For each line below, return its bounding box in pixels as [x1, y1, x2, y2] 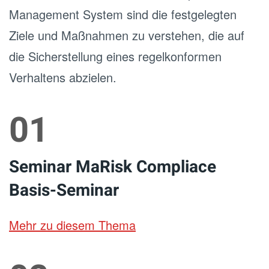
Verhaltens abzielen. [9, 68, 116, 86]
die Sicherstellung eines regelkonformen [9, 47, 222, 65]
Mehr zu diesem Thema [9, 216, 136, 234]
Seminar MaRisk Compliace [9, 155, 216, 180]
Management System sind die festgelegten [9, 5, 237, 23]
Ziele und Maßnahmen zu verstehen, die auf [9, 26, 244, 44]
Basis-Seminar [9, 178, 119, 203]
